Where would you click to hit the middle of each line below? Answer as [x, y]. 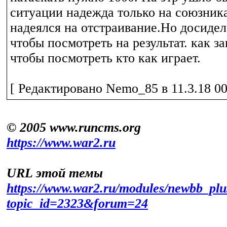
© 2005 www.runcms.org [74, 127]
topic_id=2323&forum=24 [77, 203]
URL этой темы [55, 173]
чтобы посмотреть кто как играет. [105, 58]
